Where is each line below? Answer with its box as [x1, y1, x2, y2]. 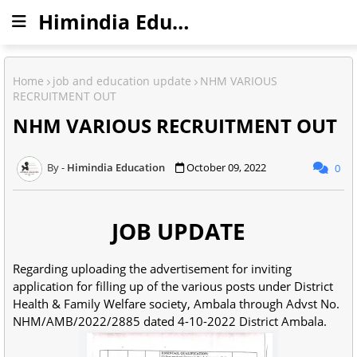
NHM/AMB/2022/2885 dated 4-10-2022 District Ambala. [13, 313, 327, 329]
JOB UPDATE [112, 216, 245, 246]
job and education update [53, 73, 191, 88]
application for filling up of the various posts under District [13, 278, 333, 294]
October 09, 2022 [186, 160, 266, 175]
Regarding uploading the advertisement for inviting [13, 261, 292, 277]
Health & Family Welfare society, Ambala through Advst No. [13, 296, 339, 312]
